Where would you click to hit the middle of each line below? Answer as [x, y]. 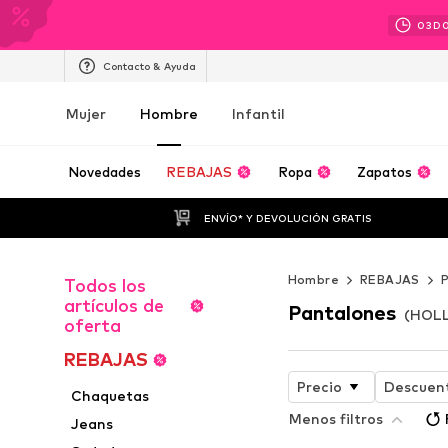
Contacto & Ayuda [149, 65]
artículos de [114, 305]
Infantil [258, 113]
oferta [92, 325]
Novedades [104, 172]
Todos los [105, 285]
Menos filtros [335, 418]
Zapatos [385, 172]
